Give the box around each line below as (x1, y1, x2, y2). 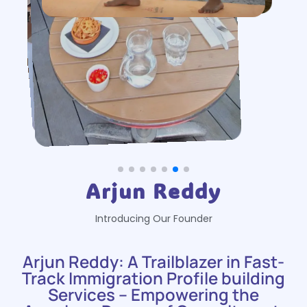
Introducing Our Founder (95, 211, 212, 225)
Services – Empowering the (48, 282, 259, 306)
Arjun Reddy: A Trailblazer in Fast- (23, 249, 284, 273)
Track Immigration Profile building (22, 266, 285, 289)
